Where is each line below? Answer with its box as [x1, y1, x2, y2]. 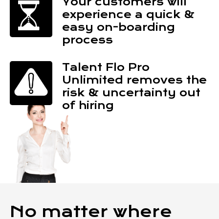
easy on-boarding [62, 21, 175, 34]
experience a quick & [62, 8, 195, 21]
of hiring [62, 99, 114, 112]
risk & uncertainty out [62, 87, 200, 99]
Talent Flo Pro [62, 61, 150, 74]
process [62, 34, 113, 46]
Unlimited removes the [62, 74, 207, 87]
